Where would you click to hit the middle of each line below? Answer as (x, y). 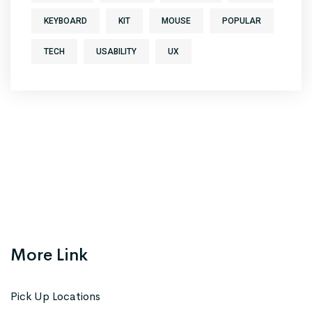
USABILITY (116, 51)
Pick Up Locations (55, 296)
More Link (49, 255)
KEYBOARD (65, 21)
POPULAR (242, 21)
